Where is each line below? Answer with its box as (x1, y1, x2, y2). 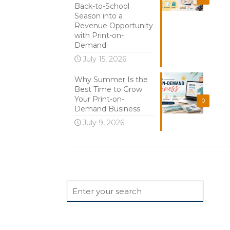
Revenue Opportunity (74, 21, 153, 30)
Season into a (74, 11, 123, 21)
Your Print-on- (74, 94, 124, 104)
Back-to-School (74, 2, 129, 11)
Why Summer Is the (74, 75, 148, 84)
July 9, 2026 (82, 118, 124, 127)
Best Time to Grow (74, 85, 142, 94)
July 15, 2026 (82, 54, 126, 64)
